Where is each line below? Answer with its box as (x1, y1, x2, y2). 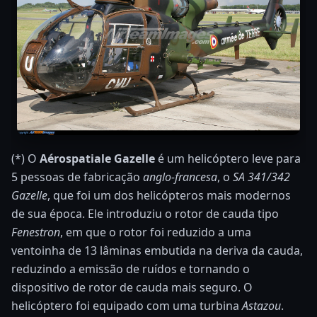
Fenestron (11, 224, 60, 240)
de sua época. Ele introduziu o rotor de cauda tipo (11, 205, 279, 221)
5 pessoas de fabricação (11, 168, 143, 185)
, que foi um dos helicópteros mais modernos (47, 187, 291, 203)
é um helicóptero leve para (155, 150, 301, 166)
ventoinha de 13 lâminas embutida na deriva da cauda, (11, 242, 303, 258)
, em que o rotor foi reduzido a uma (60, 224, 251, 240)
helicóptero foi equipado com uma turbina (11, 297, 242, 313)
